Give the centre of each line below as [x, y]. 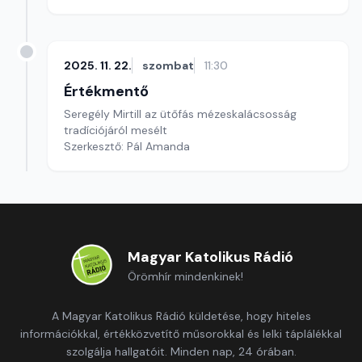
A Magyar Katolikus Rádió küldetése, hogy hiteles [181, 316]
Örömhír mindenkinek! [185, 276]
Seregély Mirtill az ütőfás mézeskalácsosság [180, 114]
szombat [168, 65]
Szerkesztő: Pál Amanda [127, 146]
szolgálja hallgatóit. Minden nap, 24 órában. [181, 351]
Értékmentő [106, 91]
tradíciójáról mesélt [116, 130]
